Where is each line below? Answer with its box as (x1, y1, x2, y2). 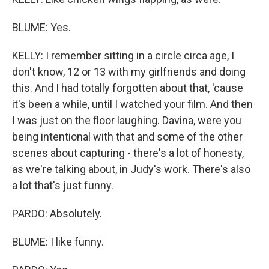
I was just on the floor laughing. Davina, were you (12, 113, 241, 127)
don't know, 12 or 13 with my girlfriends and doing (12, 65, 246, 78)
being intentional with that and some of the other (12, 130, 243, 143)
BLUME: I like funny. (12, 235, 104, 248)
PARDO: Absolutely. (12, 207, 102, 220)
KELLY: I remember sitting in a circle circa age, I (12, 49, 234, 62)
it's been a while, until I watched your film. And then (12, 97, 253, 110)
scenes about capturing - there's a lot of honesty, (12, 146, 244, 159)
